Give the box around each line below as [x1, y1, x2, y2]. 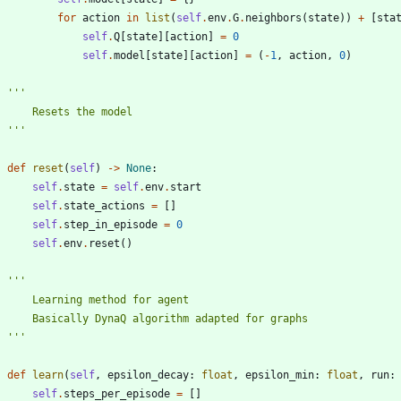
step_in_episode [64, 218, 158, 231]
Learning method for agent [32, 293, 189, 306]
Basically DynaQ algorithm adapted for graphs [32, 311, 308, 325]
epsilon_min [245, 368, 314, 381]
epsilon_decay [107, 368, 189, 381]
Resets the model [32, 105, 132, 118]
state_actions [64, 199, 145, 212]
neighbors [245, 11, 302, 24]
